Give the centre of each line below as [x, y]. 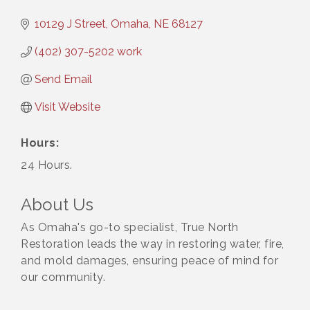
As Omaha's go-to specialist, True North [130, 228]
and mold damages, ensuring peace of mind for [149, 261]
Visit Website [67, 107]
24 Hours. [47, 165]
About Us [57, 205]
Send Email [63, 80]
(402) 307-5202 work [88, 52]
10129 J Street [70, 24]
